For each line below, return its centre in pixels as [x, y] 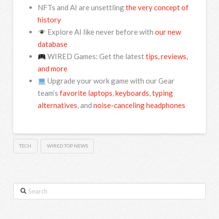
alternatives [57, 105]
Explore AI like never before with [100, 32]
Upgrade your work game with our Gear [110, 81]
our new [168, 32]
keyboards [132, 93]
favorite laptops [86, 93]
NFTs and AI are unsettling [81, 8]
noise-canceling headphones [139, 105]
